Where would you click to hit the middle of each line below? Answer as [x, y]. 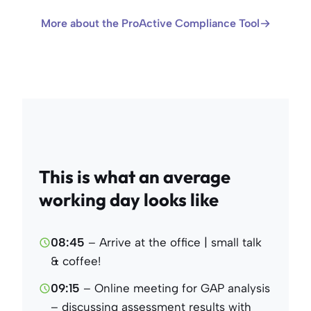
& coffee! [76, 261]
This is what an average [135, 176]
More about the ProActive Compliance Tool [150, 23]
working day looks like [129, 199]
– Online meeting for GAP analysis [177, 288]
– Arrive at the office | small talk [173, 242]
